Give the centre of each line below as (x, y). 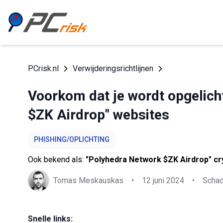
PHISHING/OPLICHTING (72, 139)
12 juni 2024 (163, 180)
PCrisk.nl (43, 68)
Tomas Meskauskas (88, 180)
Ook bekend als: (57, 160)
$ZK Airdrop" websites (99, 115)
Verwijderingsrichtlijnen (113, 68)
